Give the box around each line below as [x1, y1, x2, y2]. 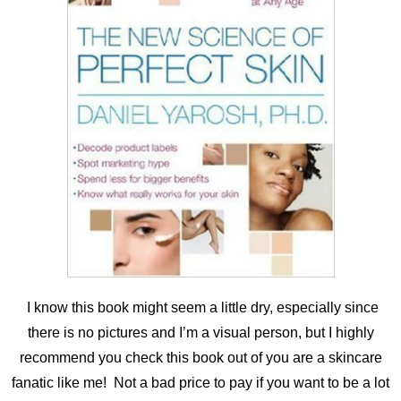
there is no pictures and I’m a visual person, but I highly [27, 324, 374, 340]
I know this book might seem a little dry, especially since [22, 299, 379, 315]
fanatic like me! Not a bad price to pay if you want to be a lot [12, 374, 389, 390]
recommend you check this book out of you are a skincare [19, 349, 382, 365]
